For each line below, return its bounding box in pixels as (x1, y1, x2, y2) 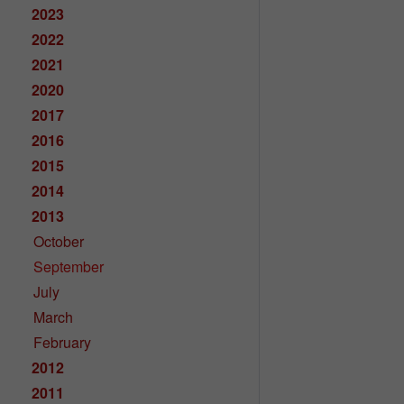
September (33, 256, 105, 277)
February (33, 332, 92, 353)
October (33, 231, 85, 252)
